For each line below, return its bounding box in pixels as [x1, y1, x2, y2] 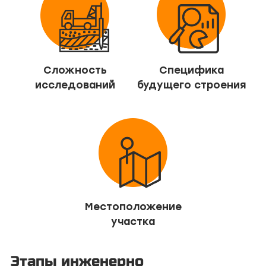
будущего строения [137, 78, 246, 91]
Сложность [43, 64, 107, 76]
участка [111, 215, 155, 227]
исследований [34, 78, 115, 91]
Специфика [159, 64, 224, 76]
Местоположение [84, 200, 182, 213]
